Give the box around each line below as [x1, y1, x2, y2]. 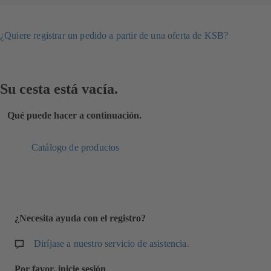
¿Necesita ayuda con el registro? [15, 213, 146, 224]
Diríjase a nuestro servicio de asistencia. [34, 238, 189, 249]
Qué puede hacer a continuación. [7, 109, 142, 120]
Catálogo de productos [31, 142, 120, 153]
